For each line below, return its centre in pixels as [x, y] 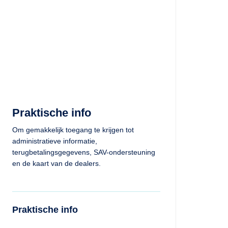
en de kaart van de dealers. [56, 163]
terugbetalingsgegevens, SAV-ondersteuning [83, 152]
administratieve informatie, [54, 141]
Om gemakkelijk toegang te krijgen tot [73, 130]
